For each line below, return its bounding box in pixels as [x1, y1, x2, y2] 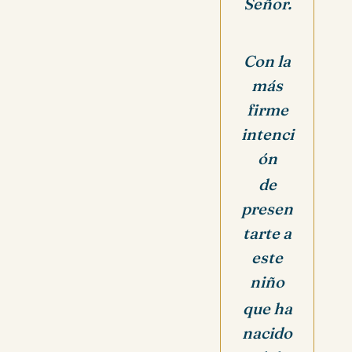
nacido [242, 323, 292, 343]
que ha [242, 299, 292, 319]
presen [241, 199, 293, 219]
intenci [240, 123, 294, 144]
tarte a [243, 223, 291, 244]
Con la [244, 50, 291, 71]
